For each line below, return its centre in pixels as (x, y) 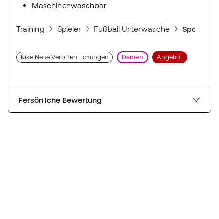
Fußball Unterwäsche (132, 29)
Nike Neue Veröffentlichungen (65, 57)
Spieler (69, 29)
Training (30, 29)
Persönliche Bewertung (60, 99)
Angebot (170, 57)
